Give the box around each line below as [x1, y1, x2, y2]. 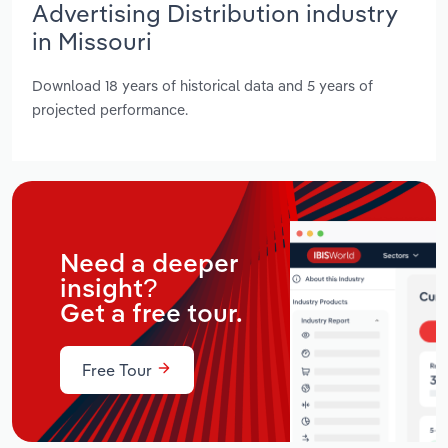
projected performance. [32, 100, 188, 120]
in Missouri [32, 25, 152, 56]
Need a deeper [60, 251, 238, 278]
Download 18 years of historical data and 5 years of [32, 76, 373, 96]
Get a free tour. [60, 301, 243, 328]
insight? [60, 276, 157, 303]
